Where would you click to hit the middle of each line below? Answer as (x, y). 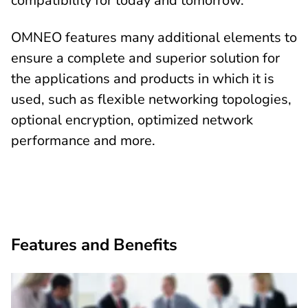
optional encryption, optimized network (132, 120)
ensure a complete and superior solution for (145, 58)
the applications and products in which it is (143, 79)
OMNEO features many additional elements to (154, 37)
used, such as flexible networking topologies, (151, 99)
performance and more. (83, 141)
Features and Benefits (94, 245)
